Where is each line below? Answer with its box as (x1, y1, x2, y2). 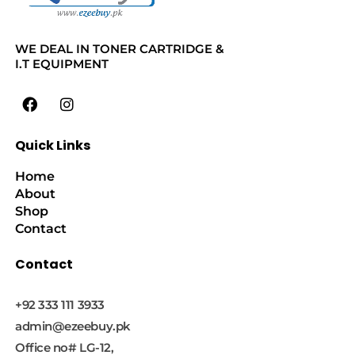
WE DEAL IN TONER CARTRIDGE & (14, 40, 224, 56)
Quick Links (14, 136, 90, 155)
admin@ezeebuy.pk (14, 319, 131, 334)
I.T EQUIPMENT (14, 55, 109, 71)
